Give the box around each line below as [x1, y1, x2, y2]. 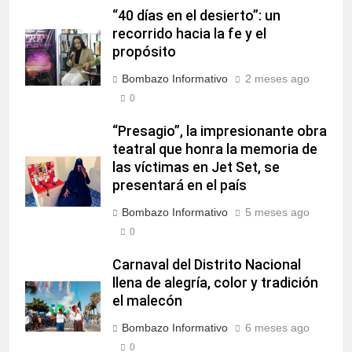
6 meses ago [245, 321, 310, 335]
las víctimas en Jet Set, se [112, 159, 280, 176]
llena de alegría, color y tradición [112, 275, 318, 291]
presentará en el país [112, 178, 247, 194]
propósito [112, 44, 176, 60]
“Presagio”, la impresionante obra [112, 123, 327, 140]
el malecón [112, 293, 182, 310]
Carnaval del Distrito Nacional [112, 257, 301, 273]
